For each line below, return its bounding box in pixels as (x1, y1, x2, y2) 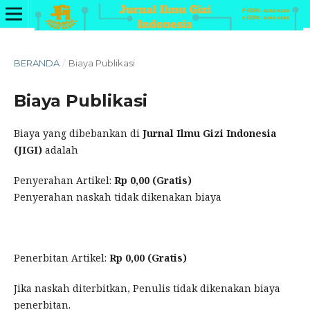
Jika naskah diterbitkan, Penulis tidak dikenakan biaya (13, 282, 280, 295)
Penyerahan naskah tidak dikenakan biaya (13, 190, 221, 203)
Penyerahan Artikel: (13, 174, 114, 187)
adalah (42, 143, 81, 156)
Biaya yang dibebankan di (13, 126, 143, 140)
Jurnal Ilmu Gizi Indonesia (142, 126, 277, 140)
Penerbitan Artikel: (13, 251, 109, 265)
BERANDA (13, 57, 60, 69)
